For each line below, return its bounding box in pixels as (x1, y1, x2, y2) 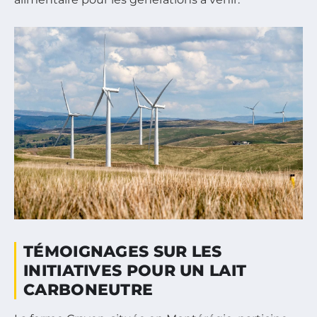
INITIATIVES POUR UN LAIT (23, 261, 247, 281)
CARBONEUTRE (23, 280, 154, 300)
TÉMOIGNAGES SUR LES (23, 242, 222, 262)
